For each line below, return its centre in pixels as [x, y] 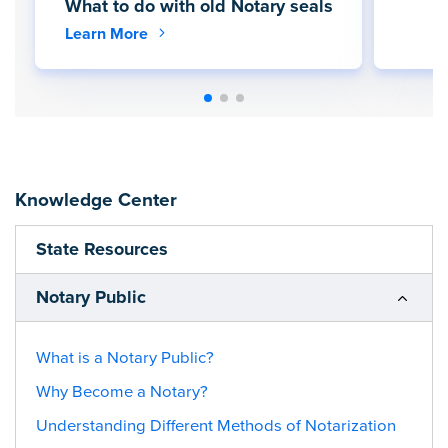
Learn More [108, 33]
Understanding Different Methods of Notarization [216, 425]
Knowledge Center [96, 199]
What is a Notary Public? [125, 358]
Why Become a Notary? [122, 391]
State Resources [102, 248]
